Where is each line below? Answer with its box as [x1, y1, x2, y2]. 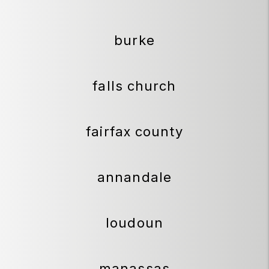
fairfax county [86, 124, 183, 140]
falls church [92, 78, 177, 94]
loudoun [106, 215, 163, 231]
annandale [97, 169, 172, 186]
